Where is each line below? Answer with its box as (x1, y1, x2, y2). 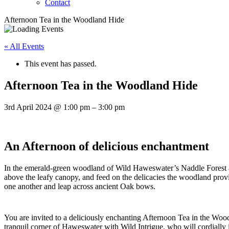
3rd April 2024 (4, 102, 54, 111)
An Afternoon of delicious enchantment (4, 139, 209, 153)
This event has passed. (25, 59, 97, 68)
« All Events (4, 42, 44, 51)
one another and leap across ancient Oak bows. (4, 181, 155, 191)
